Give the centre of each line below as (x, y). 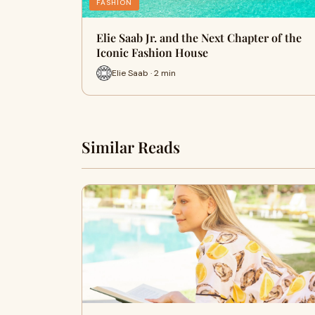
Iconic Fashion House (152, 52)
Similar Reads (131, 147)
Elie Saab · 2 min (144, 73)
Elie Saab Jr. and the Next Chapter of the (199, 38)
